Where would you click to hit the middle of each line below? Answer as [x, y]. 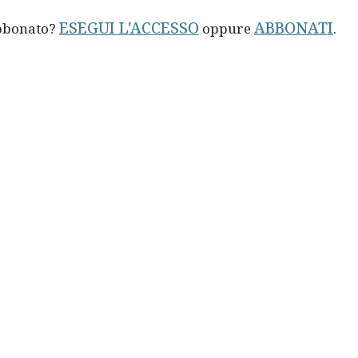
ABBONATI [294, 28]
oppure [227, 28]
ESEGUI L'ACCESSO [129, 28]
